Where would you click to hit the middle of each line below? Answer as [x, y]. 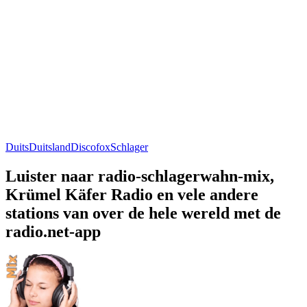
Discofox [90, 147]
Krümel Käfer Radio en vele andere [132, 194]
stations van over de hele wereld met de [143, 213]
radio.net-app [53, 231]
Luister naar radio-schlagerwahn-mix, [140, 176]
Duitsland [50, 147]
